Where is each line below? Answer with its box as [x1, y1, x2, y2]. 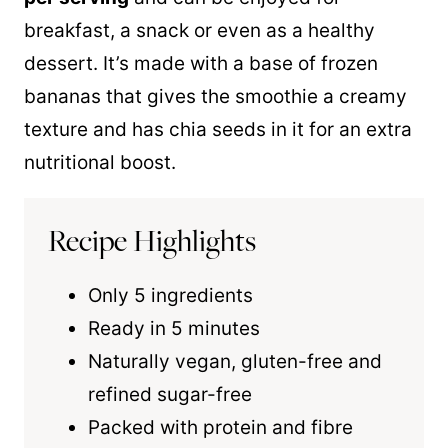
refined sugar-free [88, 383, 252, 406]
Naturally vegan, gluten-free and [88, 350, 382, 373]
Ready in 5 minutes [88, 317, 260, 340]
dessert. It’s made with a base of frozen [24, 52, 378, 75]
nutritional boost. [24, 151, 176, 174]
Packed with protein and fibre [88, 416, 353, 439]
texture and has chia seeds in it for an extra [24, 118, 412, 141]
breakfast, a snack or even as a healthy [24, 19, 375, 42]
